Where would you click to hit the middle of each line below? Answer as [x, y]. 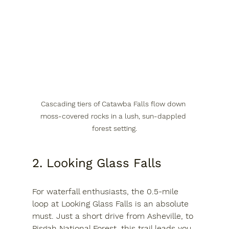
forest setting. [114, 128]
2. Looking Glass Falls [97, 163]
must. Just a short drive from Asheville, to [114, 216]
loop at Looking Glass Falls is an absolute [111, 203]
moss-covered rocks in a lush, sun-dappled [114, 116]
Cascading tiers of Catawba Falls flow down [114, 104]
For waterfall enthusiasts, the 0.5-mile [106, 191]
